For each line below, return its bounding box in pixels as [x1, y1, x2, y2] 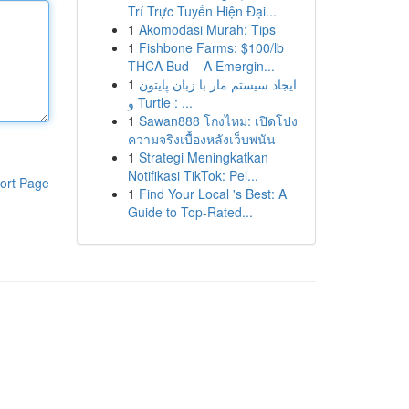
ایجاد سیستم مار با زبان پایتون [138, 75, 297, 93]
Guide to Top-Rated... [127, 203, 253, 221]
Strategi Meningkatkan [138, 148, 268, 166]
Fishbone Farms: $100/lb [138, 38, 284, 57]
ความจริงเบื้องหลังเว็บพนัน [127, 130, 276, 148]
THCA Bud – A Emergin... [127, 57, 275, 75]
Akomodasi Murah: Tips [138, 20, 276, 38]
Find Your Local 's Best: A [138, 184, 287, 203]
